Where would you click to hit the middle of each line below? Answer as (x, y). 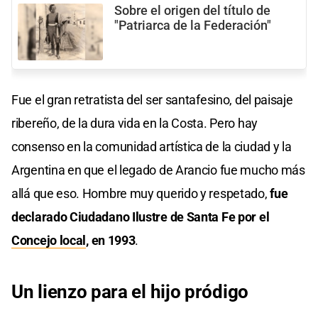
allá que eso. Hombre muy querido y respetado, (141, 193)
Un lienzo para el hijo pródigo (130, 291)
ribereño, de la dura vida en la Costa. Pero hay (135, 123)
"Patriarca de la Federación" (193, 25)
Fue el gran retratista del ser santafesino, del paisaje (152, 99)
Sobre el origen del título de (192, 10)
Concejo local (49, 240)
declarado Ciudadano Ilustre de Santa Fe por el (141, 216)
